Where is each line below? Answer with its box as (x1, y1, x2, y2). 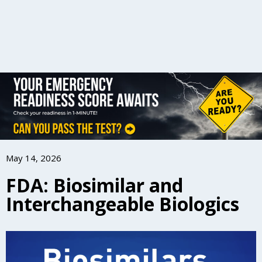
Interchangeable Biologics (6, 191, 239, 217)
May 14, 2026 (6, 152, 61, 164)
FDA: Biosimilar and (6, 173, 183, 198)
